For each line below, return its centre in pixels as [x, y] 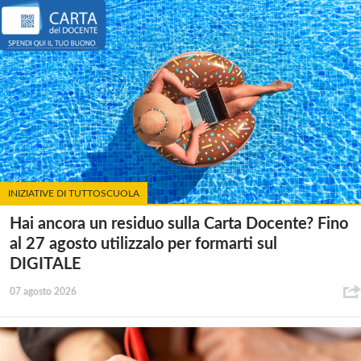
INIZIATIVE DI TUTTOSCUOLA [74, 193]
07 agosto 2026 [43, 292]
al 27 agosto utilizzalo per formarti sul [143, 245]
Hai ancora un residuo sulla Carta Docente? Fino [179, 224]
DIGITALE [46, 265]
